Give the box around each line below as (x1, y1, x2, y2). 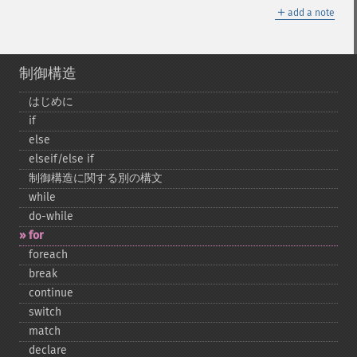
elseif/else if (29, 152, 94, 166)
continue (29, 286, 73, 300)
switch (29, 305, 61, 319)
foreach (29, 248, 68, 261)
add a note (288, 7, 335, 18)
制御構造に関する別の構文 (29, 171, 163, 185)
